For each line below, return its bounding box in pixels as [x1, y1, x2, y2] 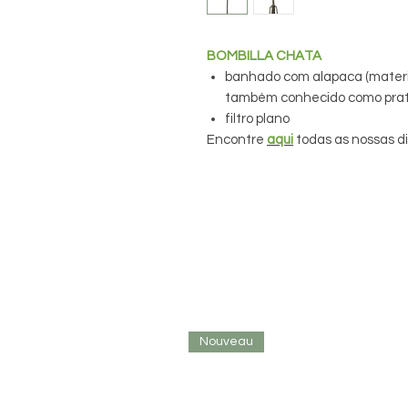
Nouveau [199, 334, 253, 348]
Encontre [207, 132, 267, 147]
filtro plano [225, 111, 290, 126]
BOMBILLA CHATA [207, 48, 321, 63]
